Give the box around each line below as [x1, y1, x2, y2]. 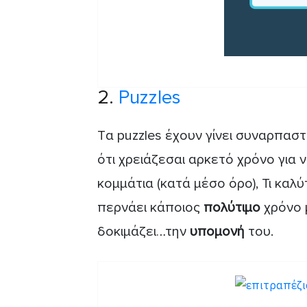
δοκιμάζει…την [97, 223, 190, 240]
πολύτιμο [204, 199, 264, 216]
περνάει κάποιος [97, 199, 204, 216]
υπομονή [190, 223, 248, 240]
